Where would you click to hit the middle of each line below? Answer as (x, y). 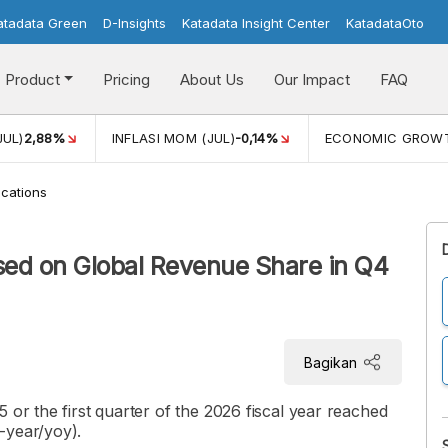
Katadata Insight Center (256, 23)
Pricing (126, 79)
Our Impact (311, 79)
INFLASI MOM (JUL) (173, 138)
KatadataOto (385, 23)
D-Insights (134, 23)
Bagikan (330, 362)
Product (32, 79)
